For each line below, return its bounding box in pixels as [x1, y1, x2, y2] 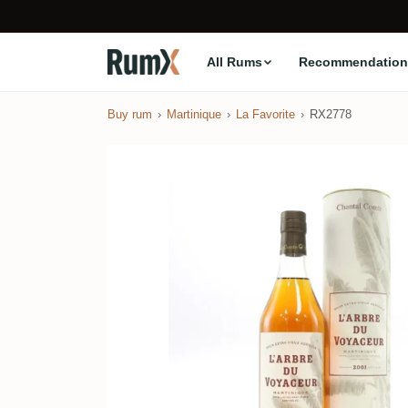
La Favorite [236, 107, 295, 121]
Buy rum [107, 107, 152, 121]
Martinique [167, 107, 221, 121]
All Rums [206, 54, 262, 69]
